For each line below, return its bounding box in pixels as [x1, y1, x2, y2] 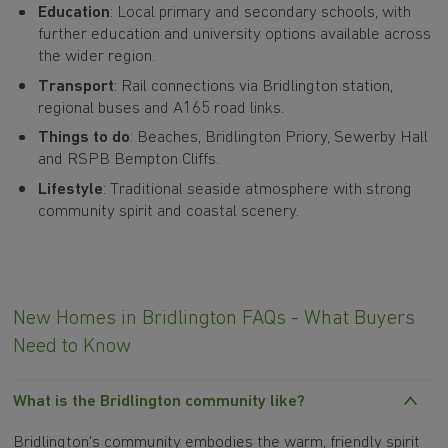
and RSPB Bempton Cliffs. [37, 151, 223, 169]
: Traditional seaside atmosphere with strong [102, 180, 412, 198]
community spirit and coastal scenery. [37, 202, 303, 220]
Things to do [37, 129, 130, 147]
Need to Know [13, 336, 132, 357]
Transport [37, 77, 114, 95]
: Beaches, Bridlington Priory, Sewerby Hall [129, 129, 428, 147]
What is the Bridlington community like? [13, 393, 306, 411]
